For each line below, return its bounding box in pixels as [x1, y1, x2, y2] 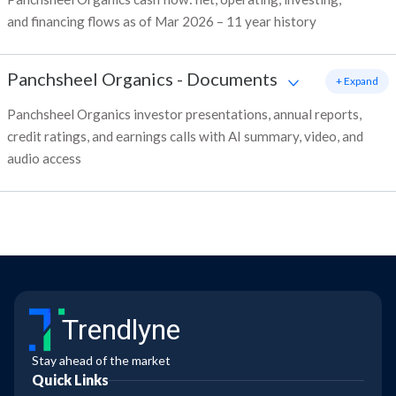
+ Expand [336, 74, 378, 88]
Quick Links [32, 371, 109, 389]
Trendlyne [62, 313, 180, 347]
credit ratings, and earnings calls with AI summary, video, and [7, 128, 363, 145]
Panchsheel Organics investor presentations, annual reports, [7, 106, 362, 123]
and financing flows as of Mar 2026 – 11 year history [7, 13, 316, 30]
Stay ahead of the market [32, 353, 171, 369]
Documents [187, 68, 278, 90]
